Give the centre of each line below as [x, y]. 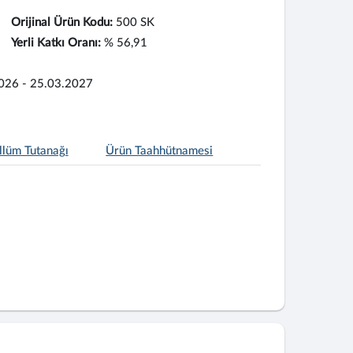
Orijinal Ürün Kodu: [61, 22]
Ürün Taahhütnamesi [160, 151]
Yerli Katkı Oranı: [56, 43]
